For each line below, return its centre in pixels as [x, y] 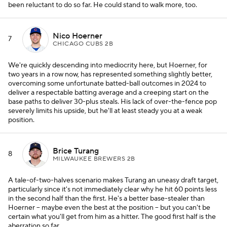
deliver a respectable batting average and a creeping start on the [108, 93]
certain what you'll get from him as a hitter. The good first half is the [112, 217]
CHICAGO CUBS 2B [83, 44]
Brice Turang [76, 151]
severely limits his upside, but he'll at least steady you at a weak [105, 111]
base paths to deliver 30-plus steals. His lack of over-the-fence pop [112, 102]
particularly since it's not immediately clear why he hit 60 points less [112, 190]
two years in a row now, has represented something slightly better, [110, 74]
